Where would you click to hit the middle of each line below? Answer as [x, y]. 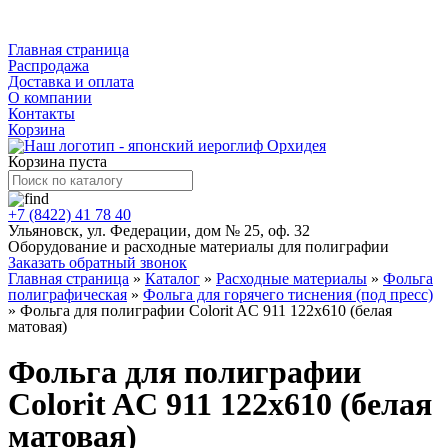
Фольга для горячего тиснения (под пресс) [288, 294]
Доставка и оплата [71, 81]
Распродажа [48, 65]
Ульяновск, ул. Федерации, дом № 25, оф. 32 [159, 230]
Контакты [41, 113]
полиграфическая [67, 294]
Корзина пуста [57, 161]
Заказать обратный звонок [97, 262]
